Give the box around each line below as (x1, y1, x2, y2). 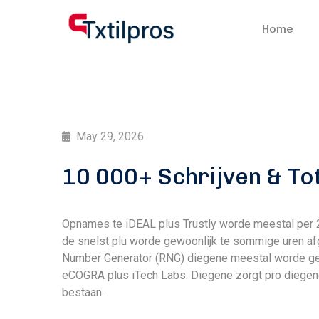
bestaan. (62, 286, 104, 299)
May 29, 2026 (76, 130, 144, 143)
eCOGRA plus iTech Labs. (62, 268, 191, 282)
